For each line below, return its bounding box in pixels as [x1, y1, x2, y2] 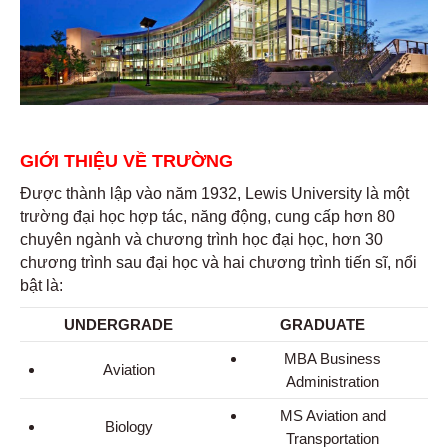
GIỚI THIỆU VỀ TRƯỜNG [20, 151, 233, 171]
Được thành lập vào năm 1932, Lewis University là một [20, 185, 409, 202]
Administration [286, 373, 379, 390]
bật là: [20, 277, 63, 294]
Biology [104, 418, 153, 435]
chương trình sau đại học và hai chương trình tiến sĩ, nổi [20, 254, 417, 271]
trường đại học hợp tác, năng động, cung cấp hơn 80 [20, 208, 395, 225]
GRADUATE [280, 316, 365, 333]
